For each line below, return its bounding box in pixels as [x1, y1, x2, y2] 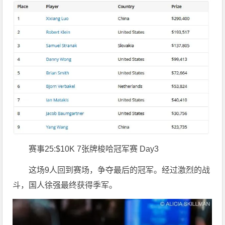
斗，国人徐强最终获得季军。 [13, 181, 118, 190]
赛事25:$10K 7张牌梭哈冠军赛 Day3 [29, 145, 159, 154]
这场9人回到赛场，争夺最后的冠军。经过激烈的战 [29, 166, 210, 175]
